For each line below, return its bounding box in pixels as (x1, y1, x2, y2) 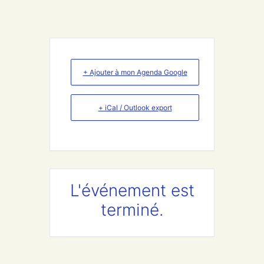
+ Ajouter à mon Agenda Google (82, 68, 187, 77)
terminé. (100, 200, 164, 220)
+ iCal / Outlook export (98, 103, 172, 112)
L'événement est (70, 180, 194, 200)
